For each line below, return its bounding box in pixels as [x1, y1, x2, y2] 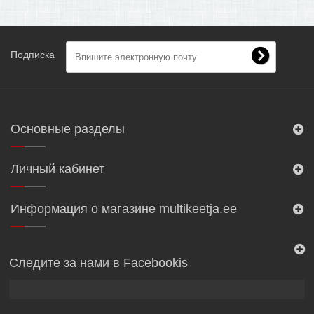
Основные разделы [11, 122, 125, 136]
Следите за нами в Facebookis [9, 256, 188, 270]
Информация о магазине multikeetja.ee [11, 202, 237, 216]
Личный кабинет [11, 162, 104, 176]
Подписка [11, 49, 55, 60]
